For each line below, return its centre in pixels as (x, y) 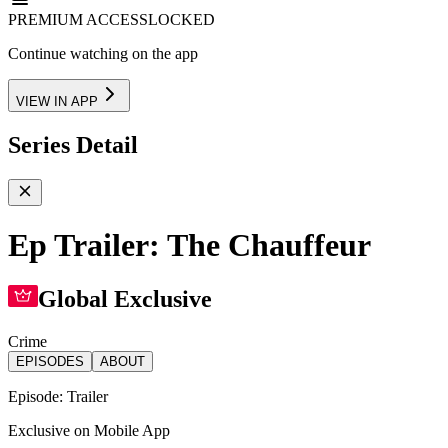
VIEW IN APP (57, 101)
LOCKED (181, 19)
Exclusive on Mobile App (89, 431)
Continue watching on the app (103, 53)
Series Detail (73, 144)
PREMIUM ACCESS (78, 19)
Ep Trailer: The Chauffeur (189, 245)
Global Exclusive (125, 299)
